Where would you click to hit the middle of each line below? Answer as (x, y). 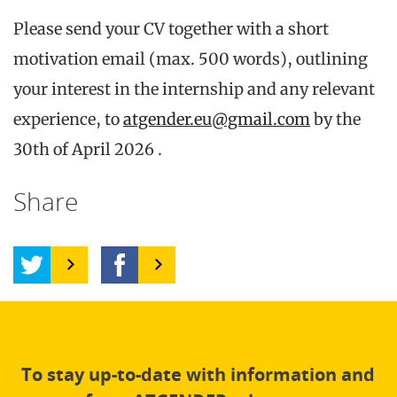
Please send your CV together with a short (171, 28)
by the (335, 119)
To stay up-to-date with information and (198, 374)
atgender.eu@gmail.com (217, 119)
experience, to (68, 119)
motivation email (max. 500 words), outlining (191, 58)
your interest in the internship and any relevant (194, 89)
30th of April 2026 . (88, 149)
